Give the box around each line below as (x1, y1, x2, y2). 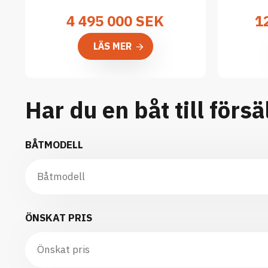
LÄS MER (93, 40, 132, 52)
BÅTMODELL (25, 138, 83, 151)
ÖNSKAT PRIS (25, 211, 92, 224)
